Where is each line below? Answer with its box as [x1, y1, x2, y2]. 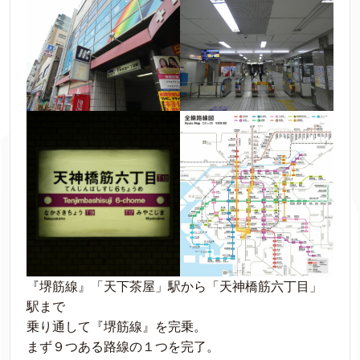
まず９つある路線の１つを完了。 [27, 340, 219, 354]
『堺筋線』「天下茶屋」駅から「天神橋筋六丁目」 [27, 280, 322, 294]
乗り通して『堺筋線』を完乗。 [27, 320, 207, 334]
